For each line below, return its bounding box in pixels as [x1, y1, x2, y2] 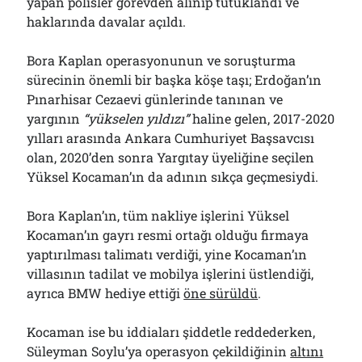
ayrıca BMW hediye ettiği [27, 284, 184, 301]
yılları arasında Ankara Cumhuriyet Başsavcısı [27, 129, 315, 146]
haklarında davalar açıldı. [27, 13, 187, 30]
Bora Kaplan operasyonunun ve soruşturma [27, 52, 297, 69]
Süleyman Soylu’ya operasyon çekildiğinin [27, 343, 291, 360]
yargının [27, 110, 84, 127]
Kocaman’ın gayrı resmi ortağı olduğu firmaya [27, 226, 309, 243]
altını [290, 343, 324, 360]
